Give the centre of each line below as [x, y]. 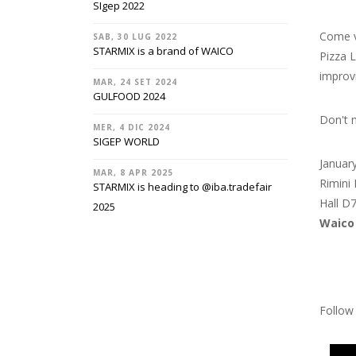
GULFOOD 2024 [129, 96]
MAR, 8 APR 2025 [133, 172]
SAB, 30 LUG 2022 [135, 37]
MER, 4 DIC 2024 [132, 127]
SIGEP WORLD [126, 141]
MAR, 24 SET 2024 [135, 82]
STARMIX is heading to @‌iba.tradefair [182, 187]
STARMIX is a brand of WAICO [163, 51]
